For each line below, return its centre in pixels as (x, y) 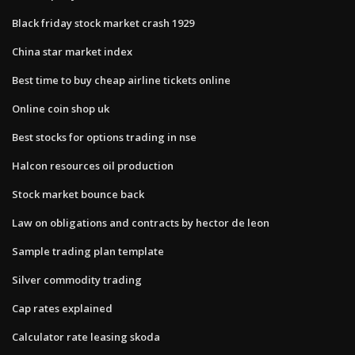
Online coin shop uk (61, 108)
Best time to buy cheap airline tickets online (121, 80)
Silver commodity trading (77, 279)
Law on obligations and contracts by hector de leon (141, 222)
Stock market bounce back (78, 194)
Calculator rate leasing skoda (86, 336)
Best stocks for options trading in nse (104, 137)
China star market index (72, 51)
